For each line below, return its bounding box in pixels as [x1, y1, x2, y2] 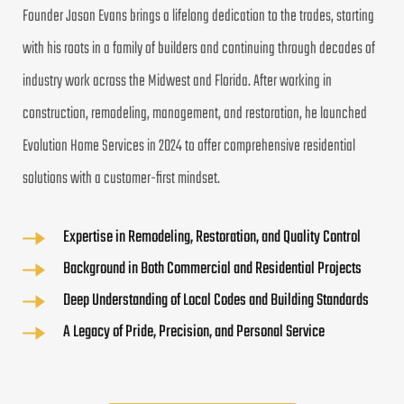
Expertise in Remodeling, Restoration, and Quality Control [63, 224, 361, 251]
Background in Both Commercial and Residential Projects [63, 255, 362, 282]
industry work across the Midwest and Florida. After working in [23, 68, 332, 95]
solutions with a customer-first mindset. [23, 165, 220, 192]
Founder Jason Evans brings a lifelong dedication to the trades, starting [23, 3, 374, 30]
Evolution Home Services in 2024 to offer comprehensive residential [23, 133, 355, 160]
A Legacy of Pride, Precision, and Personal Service [63, 318, 325, 345]
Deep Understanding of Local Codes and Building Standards [63, 287, 369, 314]
